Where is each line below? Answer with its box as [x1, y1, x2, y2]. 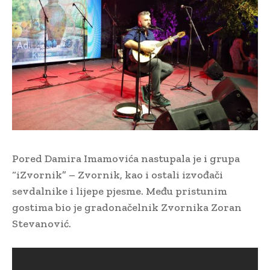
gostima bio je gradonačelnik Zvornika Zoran [12, 201, 242, 215]
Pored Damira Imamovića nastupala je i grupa [12, 152, 240, 166]
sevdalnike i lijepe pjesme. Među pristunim [12, 184, 227, 198]
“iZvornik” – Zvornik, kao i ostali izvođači [12, 168, 223, 182]
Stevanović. [12, 217, 71, 231]
